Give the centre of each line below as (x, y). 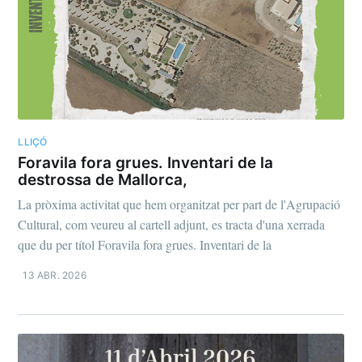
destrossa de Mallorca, (103, 179)
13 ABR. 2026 (55, 276)
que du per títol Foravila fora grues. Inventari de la (145, 245)
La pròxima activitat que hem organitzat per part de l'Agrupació (179, 204)
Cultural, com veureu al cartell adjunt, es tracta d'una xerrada (172, 225)
